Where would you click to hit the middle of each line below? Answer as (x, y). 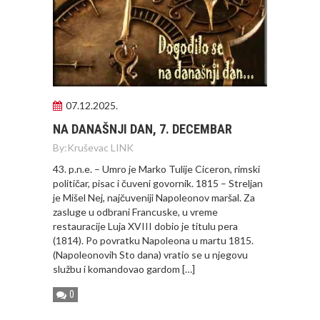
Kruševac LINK (100, 148)
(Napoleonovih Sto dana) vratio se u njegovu (150, 255)
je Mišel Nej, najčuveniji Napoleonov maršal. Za (154, 198)
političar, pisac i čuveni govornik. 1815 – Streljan (158, 184)
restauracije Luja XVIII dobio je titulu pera (145, 226)
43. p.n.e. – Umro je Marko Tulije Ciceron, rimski (156, 169)
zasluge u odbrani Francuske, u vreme (135, 212)
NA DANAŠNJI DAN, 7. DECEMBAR (142, 129)
